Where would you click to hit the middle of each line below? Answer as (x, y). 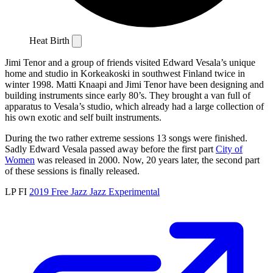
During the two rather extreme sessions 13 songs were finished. (126, 138)
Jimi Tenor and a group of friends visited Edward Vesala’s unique (130, 62)
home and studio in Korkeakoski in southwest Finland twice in (125, 73)
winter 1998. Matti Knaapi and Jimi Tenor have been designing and (134, 84)
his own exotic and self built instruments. (83, 117)
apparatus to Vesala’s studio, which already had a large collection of (134, 106)
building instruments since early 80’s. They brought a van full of (128, 95)
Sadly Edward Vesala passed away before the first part (110, 149)
